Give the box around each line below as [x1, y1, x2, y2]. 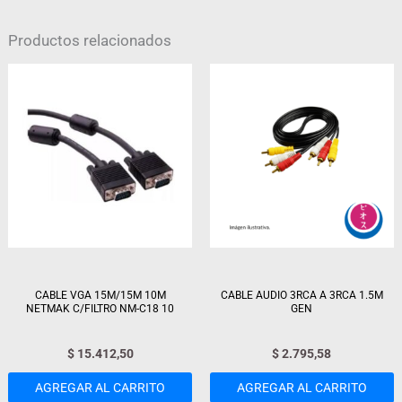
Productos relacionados [8, 31, 172, 49]
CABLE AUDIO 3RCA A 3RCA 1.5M [220, 289, 383, 302]
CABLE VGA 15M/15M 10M [34, 289, 166, 302]
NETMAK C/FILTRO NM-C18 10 [26, 302, 175, 316]
